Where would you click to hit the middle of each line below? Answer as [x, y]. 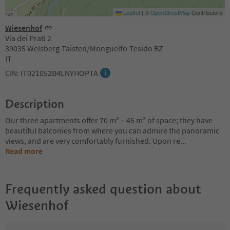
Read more [24, 151]
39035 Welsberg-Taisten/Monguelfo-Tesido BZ [84, 48]
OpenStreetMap [170, 12]
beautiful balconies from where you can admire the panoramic [112, 130]
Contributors [206, 12]
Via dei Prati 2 [28, 38]
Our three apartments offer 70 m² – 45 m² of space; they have [109, 120]
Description [35, 103]
